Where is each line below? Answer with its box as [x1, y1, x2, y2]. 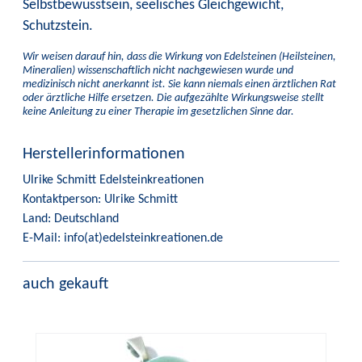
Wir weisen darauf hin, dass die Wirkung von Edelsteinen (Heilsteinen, [23, 50, 336, 63]
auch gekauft [23, 276, 108, 293]
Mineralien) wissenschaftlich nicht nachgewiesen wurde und [23, 64, 293, 77]
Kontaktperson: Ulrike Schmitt [23, 192, 178, 206]
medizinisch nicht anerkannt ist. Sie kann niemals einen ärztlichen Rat [23, 78, 336, 90]
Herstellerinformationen [23, 145, 185, 162]
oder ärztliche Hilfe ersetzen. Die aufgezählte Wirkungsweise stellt [23, 91, 324, 104]
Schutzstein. [23, 19, 93, 33]
